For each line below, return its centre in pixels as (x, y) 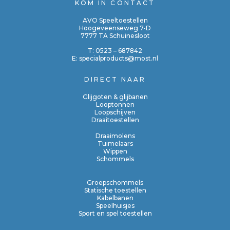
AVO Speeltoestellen (115, 20)
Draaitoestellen (115, 120)
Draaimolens (115, 136)
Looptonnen (115, 104)
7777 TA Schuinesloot (115, 35)
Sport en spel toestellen (115, 213)
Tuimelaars (115, 143)
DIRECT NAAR (115, 79)
